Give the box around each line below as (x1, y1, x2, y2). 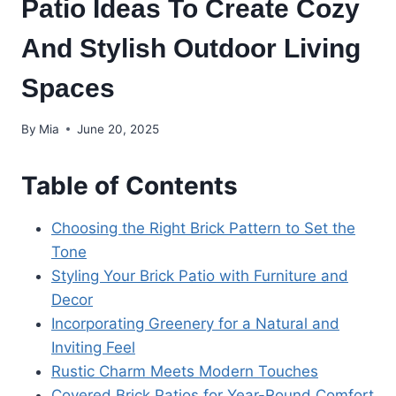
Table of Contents (21, 170, 238, 201)
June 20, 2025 (77, 121, 160, 136)
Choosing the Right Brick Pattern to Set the (51, 218, 355, 237)
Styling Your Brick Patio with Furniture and (51, 266, 348, 285)
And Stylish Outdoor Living (21, 34, 361, 64)
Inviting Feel (51, 338, 135, 356)
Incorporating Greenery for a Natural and (51, 314, 339, 332)
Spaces (21, 73, 115, 103)
